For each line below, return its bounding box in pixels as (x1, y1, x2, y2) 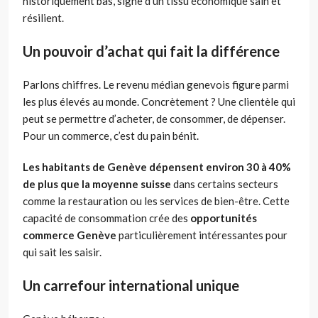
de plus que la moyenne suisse (23, 177, 171, 190)
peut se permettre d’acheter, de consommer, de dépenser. (23, 111, 285, 125)
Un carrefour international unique (23, 276, 239, 294)
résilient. (23, 11, 64, 24)
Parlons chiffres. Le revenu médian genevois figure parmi (23, 77, 289, 91)
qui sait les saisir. (23, 245, 102, 258)
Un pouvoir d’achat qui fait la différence (23, 42, 280, 60)
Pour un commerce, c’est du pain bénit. (23, 128, 199, 142)
